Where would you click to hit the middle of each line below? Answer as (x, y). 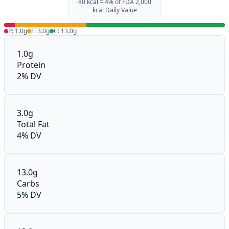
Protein (31, 65)
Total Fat (33, 124)
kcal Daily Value (114, 10)
